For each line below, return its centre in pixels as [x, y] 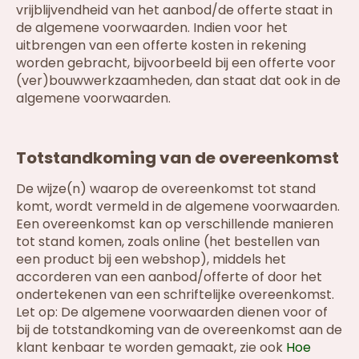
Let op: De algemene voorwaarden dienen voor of [172, 312]
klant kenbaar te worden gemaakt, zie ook [151, 347]
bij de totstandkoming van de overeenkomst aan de [179, 329]
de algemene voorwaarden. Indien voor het [152, 28]
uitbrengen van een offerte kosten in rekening [161, 46]
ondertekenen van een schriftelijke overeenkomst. [175, 294]
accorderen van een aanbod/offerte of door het [169, 276]
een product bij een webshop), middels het [151, 259]
